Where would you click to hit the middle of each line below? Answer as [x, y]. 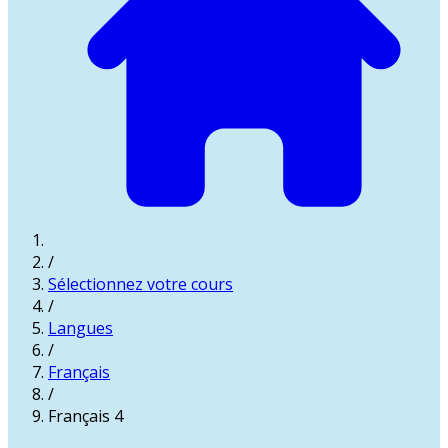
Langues [80, 327]
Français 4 [85, 415]
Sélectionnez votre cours [140, 283]
